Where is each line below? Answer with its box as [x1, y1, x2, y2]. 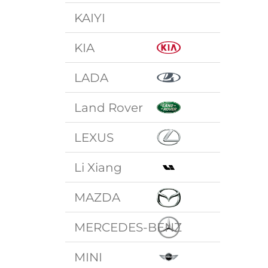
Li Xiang [74, 160, 123, 175]
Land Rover [74, 100, 144, 115]
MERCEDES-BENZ [74, 220, 182, 234]
